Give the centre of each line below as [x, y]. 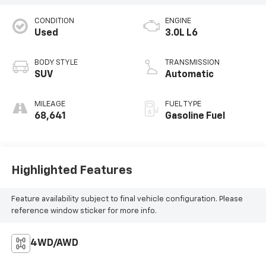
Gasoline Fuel [195, 116]
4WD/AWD [54, 243]
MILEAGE [50, 104]
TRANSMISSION [192, 62]
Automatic [189, 75]
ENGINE [178, 21]
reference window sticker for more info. [84, 211]
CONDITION [54, 21]
